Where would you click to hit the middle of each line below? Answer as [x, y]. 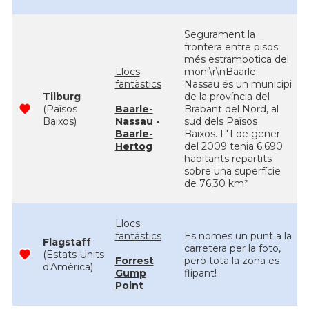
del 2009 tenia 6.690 [233, 146]
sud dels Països [220, 121]
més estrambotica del [236, 59]
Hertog [133, 146]
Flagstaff [67, 242]
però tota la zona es [231, 261]
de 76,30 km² [216, 183]
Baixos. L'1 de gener [232, 134]
